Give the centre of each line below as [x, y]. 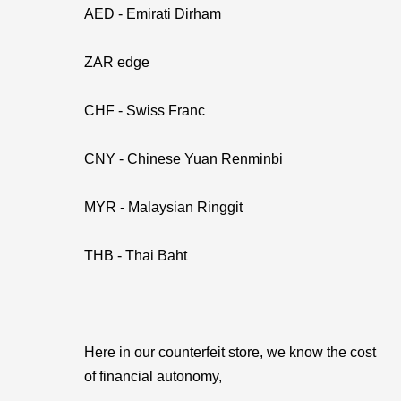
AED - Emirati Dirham [153, 14]
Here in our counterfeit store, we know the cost [230, 352]
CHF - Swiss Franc [145, 111]
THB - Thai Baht [136, 256]
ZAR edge [117, 62]
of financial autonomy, [153, 376]
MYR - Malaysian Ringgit [163, 207]
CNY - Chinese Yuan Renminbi [183, 159]
